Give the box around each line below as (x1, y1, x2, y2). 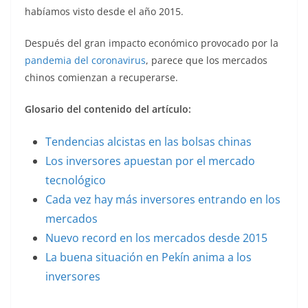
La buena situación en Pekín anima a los (45, 250, 252, 265)
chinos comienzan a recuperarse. (25, 71, 178, 85)
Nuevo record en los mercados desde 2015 (45, 230, 267, 246)
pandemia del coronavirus (25, 54, 146, 67)
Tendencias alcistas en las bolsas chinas (45, 134, 252, 150)
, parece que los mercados (146, 54, 267, 67)
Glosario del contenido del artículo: (25, 102, 191, 116)
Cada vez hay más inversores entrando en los (45, 192, 280, 208)
